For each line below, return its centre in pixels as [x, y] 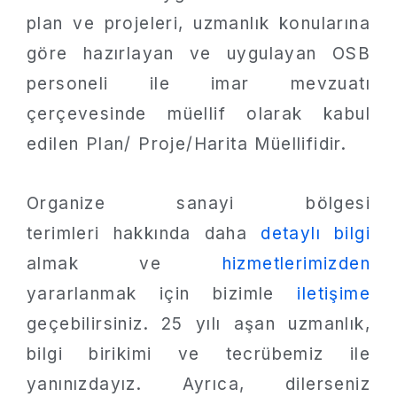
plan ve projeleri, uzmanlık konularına [198, 23]
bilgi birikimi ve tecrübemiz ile [198, 354]
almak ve [125, 263]
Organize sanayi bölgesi [198, 203]
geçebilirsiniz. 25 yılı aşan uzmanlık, [198, 323]
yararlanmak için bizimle [162, 293]
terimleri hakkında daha [144, 233]
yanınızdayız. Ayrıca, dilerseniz [198, 384]
